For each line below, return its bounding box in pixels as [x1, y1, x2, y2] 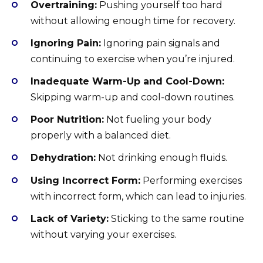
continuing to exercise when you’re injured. [31, 53, 235, 65]
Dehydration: [31, 152, 96, 164]
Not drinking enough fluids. [96, 152, 227, 164]
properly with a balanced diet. [31, 130, 171, 141]
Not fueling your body [104, 114, 211, 126]
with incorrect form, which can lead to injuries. [31, 190, 246, 202]
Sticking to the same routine [109, 213, 244, 224]
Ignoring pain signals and [101, 37, 220, 49]
